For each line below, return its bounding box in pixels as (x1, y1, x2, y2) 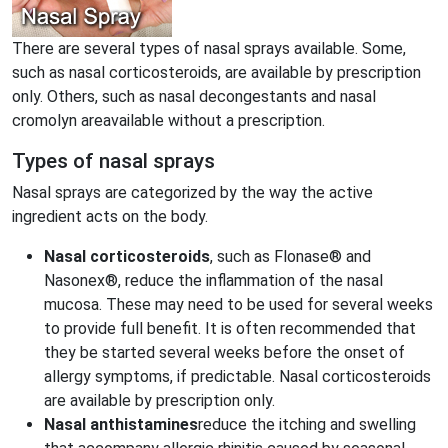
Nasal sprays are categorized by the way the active (12, 183, 373, 202)
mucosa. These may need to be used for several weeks (44, 295, 433, 314)
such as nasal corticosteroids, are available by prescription (12, 63, 421, 82)
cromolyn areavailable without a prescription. (12, 111, 325, 130)
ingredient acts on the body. (12, 207, 208, 226)
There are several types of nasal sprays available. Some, (12, 39, 406, 58)
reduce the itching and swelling (198, 415, 416, 434)
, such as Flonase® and (210, 247, 371, 266)
